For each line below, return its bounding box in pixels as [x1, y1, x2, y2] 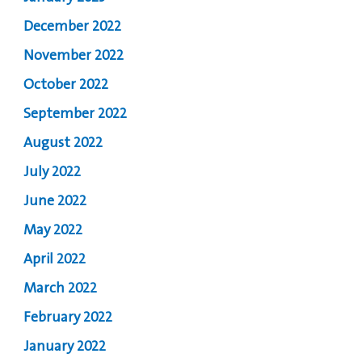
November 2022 [23, 48, 124, 64]
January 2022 [23, 339, 107, 355]
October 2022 [23, 78, 109, 93]
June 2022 [23, 194, 87, 209]
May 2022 [23, 223, 83, 238]
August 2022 [23, 136, 103, 151]
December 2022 [23, 19, 122, 35]
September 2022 [23, 107, 128, 122]
